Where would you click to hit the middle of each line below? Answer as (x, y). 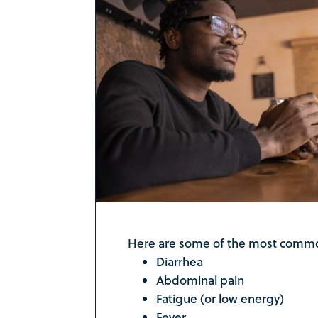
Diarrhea (179, 262)
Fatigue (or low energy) (220, 299)
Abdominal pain (200, 280)
